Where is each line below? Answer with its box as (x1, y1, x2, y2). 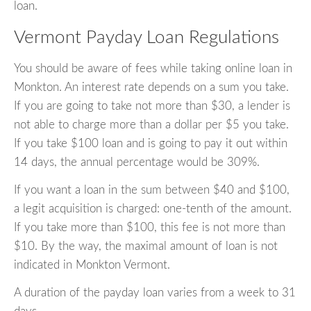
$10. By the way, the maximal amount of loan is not (14, 239, 278, 252)
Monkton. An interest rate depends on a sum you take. (14, 81, 289, 93)
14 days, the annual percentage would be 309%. (14, 155, 260, 168)
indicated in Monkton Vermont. (14, 258, 170, 271)
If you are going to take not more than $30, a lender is (14, 99, 290, 112)
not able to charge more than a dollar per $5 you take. (14, 118, 289, 131)
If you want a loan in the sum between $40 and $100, (14, 183, 289, 196)
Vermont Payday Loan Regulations (14, 28, 279, 47)
